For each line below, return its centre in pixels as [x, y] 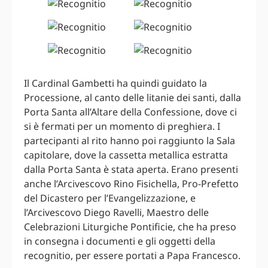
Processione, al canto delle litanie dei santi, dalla [133, 98]
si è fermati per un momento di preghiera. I [122, 127]
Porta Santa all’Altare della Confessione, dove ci [130, 112]
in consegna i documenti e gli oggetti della [120, 241]
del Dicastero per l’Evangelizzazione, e [110, 198]
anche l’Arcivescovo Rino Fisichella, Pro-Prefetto [131, 184]
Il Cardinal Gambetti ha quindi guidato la [115, 83]
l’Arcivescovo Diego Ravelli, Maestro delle [116, 213]
